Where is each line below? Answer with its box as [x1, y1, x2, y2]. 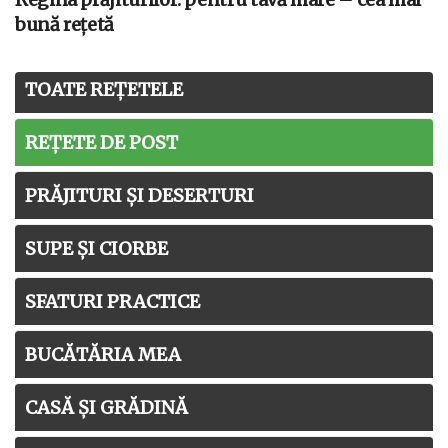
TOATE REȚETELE [25, 77, 183, 101]
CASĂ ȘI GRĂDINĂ [25, 395, 188, 419]
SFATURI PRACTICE [25, 289, 200, 313]
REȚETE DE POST [25, 130, 178, 154]
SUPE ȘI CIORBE [25, 236, 168, 260]
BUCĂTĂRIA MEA [25, 342, 181, 366]
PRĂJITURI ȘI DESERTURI [25, 183, 254, 207]
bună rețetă [15, 12, 115, 36]
